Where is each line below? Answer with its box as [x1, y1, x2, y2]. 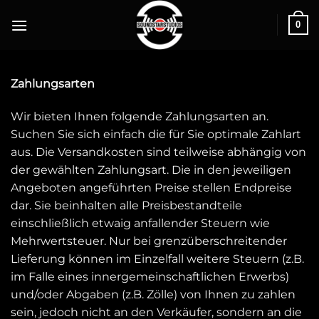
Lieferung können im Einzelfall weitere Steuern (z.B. [11, 251, 304, 266]
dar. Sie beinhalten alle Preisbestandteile [11, 198, 242, 212]
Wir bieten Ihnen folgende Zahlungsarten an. [11, 109, 268, 123]
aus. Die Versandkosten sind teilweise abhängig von [11, 145, 306, 159]
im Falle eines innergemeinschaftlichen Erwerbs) [11, 269, 289, 283]
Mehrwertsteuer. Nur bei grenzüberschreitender [11, 234, 287, 248]
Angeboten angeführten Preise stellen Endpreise [11, 180, 292, 194]
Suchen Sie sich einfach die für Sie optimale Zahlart [11, 127, 301, 141]
